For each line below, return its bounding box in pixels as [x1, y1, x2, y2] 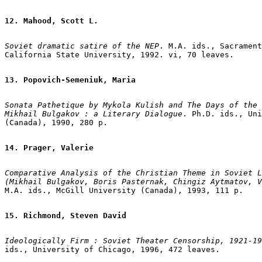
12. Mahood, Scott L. [5, 16, 98, 25]
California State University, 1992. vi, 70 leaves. [5, 50, 234, 59]
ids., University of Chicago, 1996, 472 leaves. [5, 244, 220, 254]
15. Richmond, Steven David [5, 211, 126, 220]
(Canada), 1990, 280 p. [5, 118, 108, 127]
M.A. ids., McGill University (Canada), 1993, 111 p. [5, 185, 243, 195]
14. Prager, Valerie [5, 143, 94, 152]
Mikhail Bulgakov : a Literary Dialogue [5, 109, 182, 118]
